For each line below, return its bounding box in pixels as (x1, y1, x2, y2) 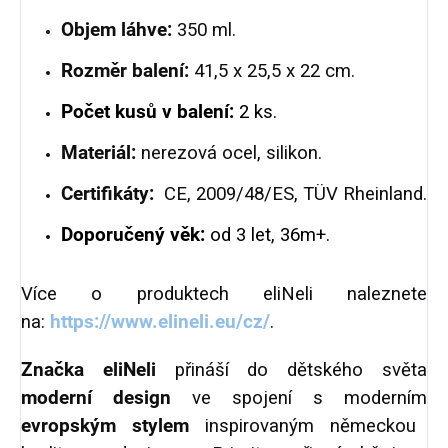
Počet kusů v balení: (61, 101, 234, 124)
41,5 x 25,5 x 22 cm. (189, 60, 355, 83)
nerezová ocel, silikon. (136, 142, 322, 165)
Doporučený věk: (61, 224, 210, 247)
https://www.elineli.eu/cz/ (50, 311, 270, 334)
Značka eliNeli (21, 359, 156, 382)
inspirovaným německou (189, 415, 416, 438)
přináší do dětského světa (155, 359, 428, 382)
